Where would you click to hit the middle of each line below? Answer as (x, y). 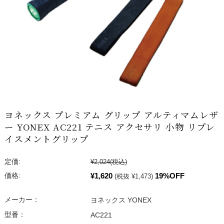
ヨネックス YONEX (121, 200)
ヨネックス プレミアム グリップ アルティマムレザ (111, 115)
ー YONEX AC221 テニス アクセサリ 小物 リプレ (110, 127)
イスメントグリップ (46, 139)
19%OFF (169, 176)
